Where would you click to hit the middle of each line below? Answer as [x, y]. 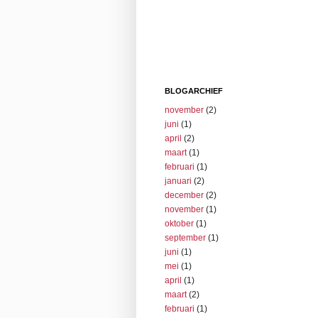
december [184, 195]
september [185, 237]
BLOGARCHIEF [194, 91]
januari [178, 181]
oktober [179, 223]
